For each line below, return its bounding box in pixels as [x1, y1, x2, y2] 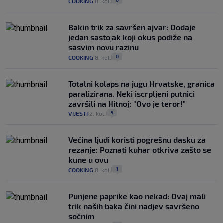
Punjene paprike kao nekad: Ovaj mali [68, 191, 206, 201]
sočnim [68, 211, 94, 221]
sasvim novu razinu [68, 42, 139, 52]
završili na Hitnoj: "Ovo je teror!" [68, 99, 186, 108]
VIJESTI [68, 110, 88, 117]
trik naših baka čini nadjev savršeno [68, 201, 199, 211]
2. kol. [89, 110, 106, 117]
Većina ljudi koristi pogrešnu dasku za [68, 135, 206, 144]
